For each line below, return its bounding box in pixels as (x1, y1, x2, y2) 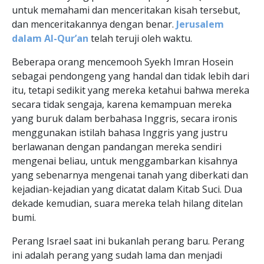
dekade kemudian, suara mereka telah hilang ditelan (12, 197, 243, 210)
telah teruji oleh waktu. (88, 32, 192, 45)
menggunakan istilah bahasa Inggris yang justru (12, 126, 227, 139)
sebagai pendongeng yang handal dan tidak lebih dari (12, 70, 249, 82)
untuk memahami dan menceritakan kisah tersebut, (12, 4, 240, 16)
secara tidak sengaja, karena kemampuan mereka (12, 98, 232, 111)
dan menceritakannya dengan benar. (12, 18, 174, 31)
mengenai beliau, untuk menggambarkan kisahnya (12, 154, 237, 167)
